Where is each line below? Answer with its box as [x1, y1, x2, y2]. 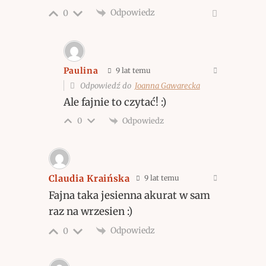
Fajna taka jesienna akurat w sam [48, 189, 210, 202]
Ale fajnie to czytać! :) [63, 95, 166, 109]
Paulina [63, 65, 99, 77]
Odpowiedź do [78, 80, 135, 91]
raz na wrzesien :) [48, 205, 132, 218]
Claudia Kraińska [48, 173, 130, 185]
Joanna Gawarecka [134, 80, 200, 91]
